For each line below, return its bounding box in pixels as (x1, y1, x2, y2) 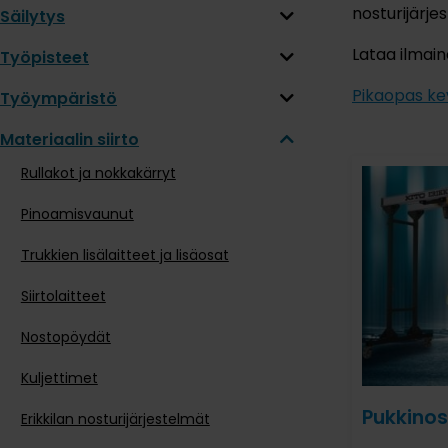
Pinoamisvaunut (20, 203, 134, 224)
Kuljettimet (20, 367, 98, 388)
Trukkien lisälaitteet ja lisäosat (20, 244, 229, 265)
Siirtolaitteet (20, 285, 106, 306)
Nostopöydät (20, 326, 111, 347)
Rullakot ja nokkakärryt (20, 162, 176, 183)
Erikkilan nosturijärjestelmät (20, 408, 210, 429)
